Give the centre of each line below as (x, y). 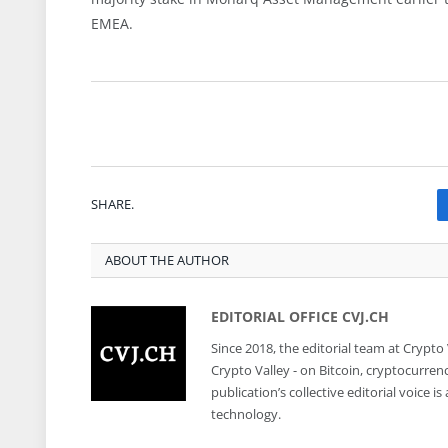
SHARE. (112, 204)
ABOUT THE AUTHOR (167, 259)
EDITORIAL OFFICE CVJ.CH (300, 316)
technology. (246, 413)
